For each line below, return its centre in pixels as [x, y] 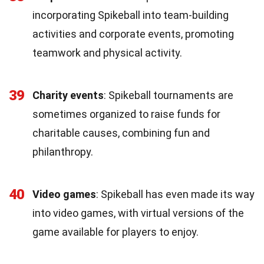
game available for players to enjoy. [115, 232]
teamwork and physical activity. [107, 52]
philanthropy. [63, 151]
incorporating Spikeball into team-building [131, 15]
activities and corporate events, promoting [133, 34]
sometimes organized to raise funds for [126, 114]
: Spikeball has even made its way [175, 194]
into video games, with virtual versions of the [138, 213]
